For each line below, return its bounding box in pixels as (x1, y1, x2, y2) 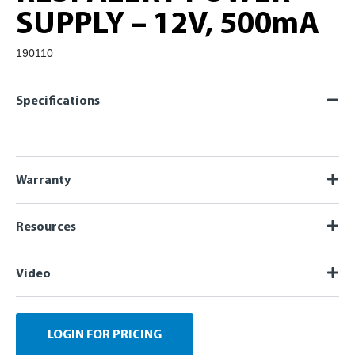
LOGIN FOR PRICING (48, 328, 162, 342)
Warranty (16, 174, 71, 187)
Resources (16, 220, 76, 234)
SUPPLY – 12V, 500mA (16, 9, 319, 41)
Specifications (16, 94, 100, 108)
